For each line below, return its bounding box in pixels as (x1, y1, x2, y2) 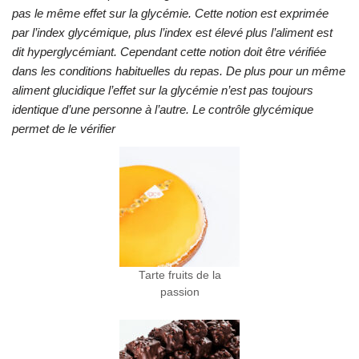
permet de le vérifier (12, 122, 115, 135)
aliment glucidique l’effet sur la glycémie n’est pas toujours (12, 83, 313, 97)
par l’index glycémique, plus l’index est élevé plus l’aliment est (12, 26, 333, 39)
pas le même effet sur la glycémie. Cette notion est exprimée (12, 6, 329, 20)
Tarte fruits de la (138, 269, 221, 281)
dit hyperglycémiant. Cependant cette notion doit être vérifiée (12, 45, 326, 58)
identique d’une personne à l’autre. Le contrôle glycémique (12, 103, 313, 116)
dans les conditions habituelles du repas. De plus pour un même (12, 64, 345, 78)
